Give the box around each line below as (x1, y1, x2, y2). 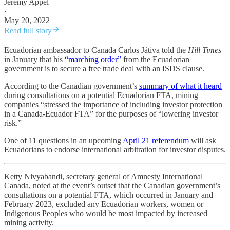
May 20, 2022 (4, 16, 50, 25)
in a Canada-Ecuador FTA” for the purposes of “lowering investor (4, 109, 218, 119)
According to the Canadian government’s (4, 82, 139, 91)
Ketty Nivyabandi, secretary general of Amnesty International (4, 172, 203, 181)
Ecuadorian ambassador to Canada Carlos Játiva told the (4, 46, 188, 55)
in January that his (4, 55, 65, 64)
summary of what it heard (139, 82, 222, 91)
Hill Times (188, 46, 221, 55)
